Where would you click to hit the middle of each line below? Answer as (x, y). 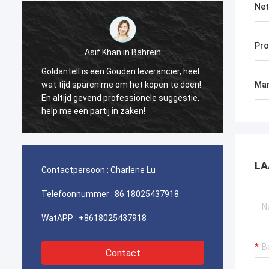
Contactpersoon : (75, 170)
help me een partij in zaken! (80, 111)
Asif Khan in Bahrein (109, 52)
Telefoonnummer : (77, 194)
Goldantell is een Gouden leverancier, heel (107, 71)
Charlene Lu (133, 170)
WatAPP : (59, 218)
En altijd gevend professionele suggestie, (107, 98)
